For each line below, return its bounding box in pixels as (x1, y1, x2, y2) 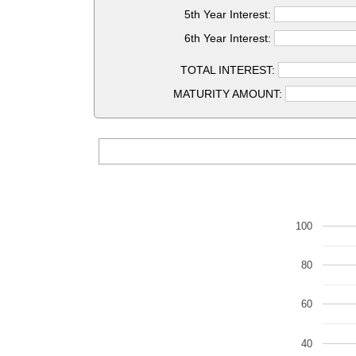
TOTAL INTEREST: (180, 64, 279, 76)
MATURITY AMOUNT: (173, 87, 286, 100)
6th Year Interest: (184, 32, 275, 44)
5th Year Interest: (184, 8, 275, 21)
